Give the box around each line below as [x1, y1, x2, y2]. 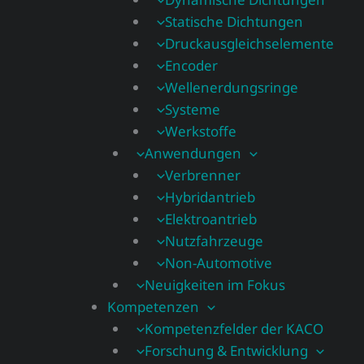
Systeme [165, 100, 221, 119]
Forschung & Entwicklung [144, 341, 308, 360]
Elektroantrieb [165, 210, 258, 228]
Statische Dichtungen [165, 12, 304, 31]
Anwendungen [144, 144, 241, 162]
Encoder [165, 56, 219, 75]
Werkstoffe [165, 122, 237, 141]
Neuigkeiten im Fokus [144, 275, 285, 294]
